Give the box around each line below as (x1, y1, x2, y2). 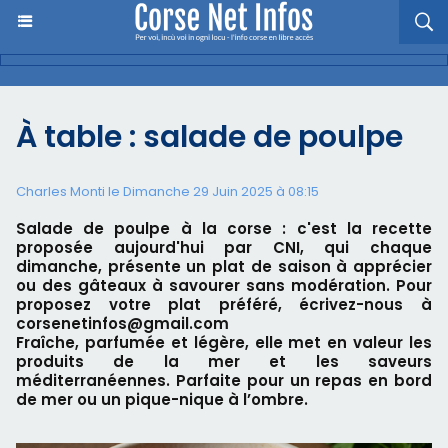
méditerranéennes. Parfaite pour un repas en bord (16, 370, 432, 391)
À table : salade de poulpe (16, 116, 403, 158)
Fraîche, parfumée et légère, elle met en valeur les (16, 332, 432, 353)
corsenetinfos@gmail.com (16, 313, 229, 334)
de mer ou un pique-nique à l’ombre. (16, 389, 308, 410)
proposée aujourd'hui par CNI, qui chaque (16, 237, 432, 258)
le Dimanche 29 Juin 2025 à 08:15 (105, 182, 319, 201)
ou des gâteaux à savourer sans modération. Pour (16, 275, 432, 296)
